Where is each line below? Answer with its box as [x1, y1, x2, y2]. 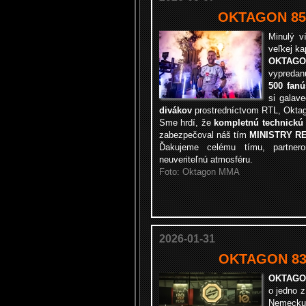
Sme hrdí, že [159, 117, 214, 128]
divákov [159, 105, 192, 115]
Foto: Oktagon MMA [159, 167, 240, 177]
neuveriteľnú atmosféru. [159, 154, 253, 165]
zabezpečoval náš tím [159, 130, 249, 140]
